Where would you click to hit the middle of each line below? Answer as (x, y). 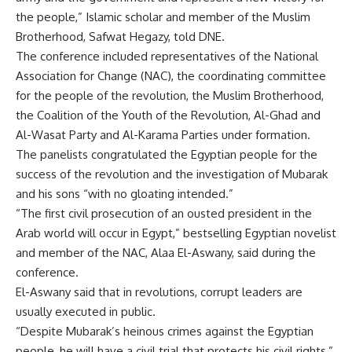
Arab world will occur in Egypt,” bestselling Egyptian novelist (176, 233)
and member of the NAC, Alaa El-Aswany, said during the (166, 253)
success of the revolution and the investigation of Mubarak (172, 174)
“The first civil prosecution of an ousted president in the (164, 213)
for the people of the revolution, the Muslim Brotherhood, (170, 95)
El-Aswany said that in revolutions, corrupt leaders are (159, 292)
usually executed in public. (86, 312)
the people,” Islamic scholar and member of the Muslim (163, 17)
